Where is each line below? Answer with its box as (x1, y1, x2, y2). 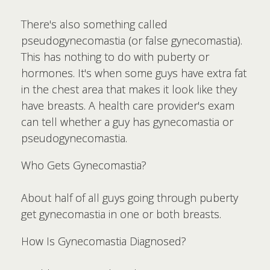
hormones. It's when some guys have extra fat (21, 66, 246, 80)
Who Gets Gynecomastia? (21, 158, 146, 172)
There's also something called (21, 17, 168, 31)
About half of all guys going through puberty (21, 190, 238, 205)
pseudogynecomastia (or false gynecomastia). (21, 33, 242, 48)
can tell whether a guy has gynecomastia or (21, 115, 233, 129)
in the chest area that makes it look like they (21, 82, 237, 96)
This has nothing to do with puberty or (21, 49, 209, 64)
